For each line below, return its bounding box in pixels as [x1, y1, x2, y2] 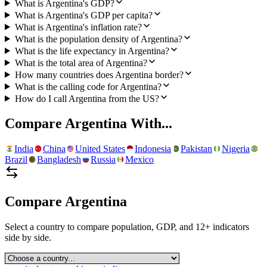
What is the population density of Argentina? [14, 33, 182, 44]
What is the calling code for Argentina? [14, 81, 162, 92]
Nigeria [222, 144, 250, 154]
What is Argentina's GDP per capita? [14, 10, 153, 20]
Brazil [5, 154, 27, 165]
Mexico [125, 154, 154, 165]
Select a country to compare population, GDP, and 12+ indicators [5, 222, 249, 232]
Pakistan [181, 144, 212, 154]
